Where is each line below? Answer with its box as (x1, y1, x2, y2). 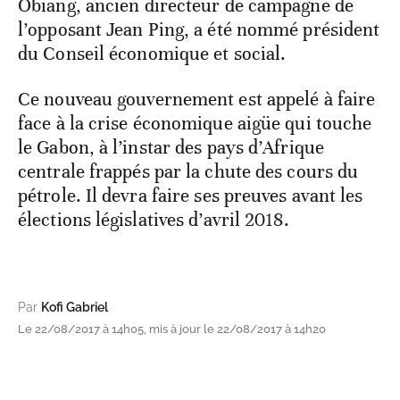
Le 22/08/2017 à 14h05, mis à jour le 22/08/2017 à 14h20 (18, 322, 326, 337)
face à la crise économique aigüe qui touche (18, 112, 372, 136)
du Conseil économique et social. (18, 42, 287, 66)
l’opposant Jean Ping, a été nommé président (18, 18, 380, 42)
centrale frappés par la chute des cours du (18, 160, 359, 184)
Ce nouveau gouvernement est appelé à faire (18, 87, 376, 112)
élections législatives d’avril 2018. (18, 208, 289, 232)
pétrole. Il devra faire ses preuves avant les (18, 184, 363, 208)
